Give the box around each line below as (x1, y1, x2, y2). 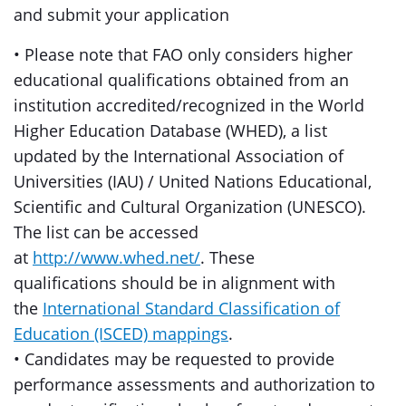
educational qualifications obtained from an (14, 69, 349, 91)
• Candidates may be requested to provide (14, 348, 334, 370)
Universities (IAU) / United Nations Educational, (14, 170, 372, 192)
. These (200, 246, 255, 268)
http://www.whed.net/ (33, 246, 200, 268)
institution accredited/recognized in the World (14, 94, 364, 116)
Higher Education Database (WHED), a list (14, 120, 327, 141)
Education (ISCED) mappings (14, 323, 228, 344)
